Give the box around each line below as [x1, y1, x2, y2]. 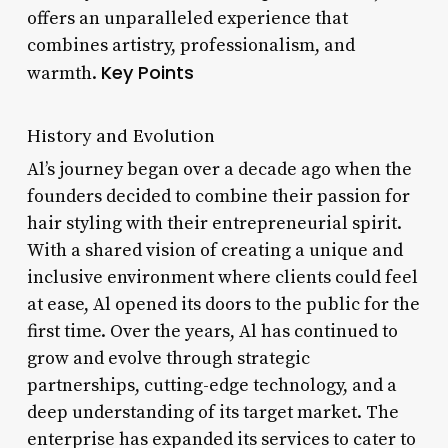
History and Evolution [26, 123, 215, 147]
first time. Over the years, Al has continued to [26, 319, 398, 343]
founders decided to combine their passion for [26, 184, 410, 208]
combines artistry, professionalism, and [26, 33, 355, 57]
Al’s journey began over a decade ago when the [26, 157, 412, 181]
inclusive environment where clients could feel [26, 265, 418, 289]
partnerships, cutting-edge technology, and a [26, 373, 397, 397]
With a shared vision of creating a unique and [26, 238, 403, 262]
